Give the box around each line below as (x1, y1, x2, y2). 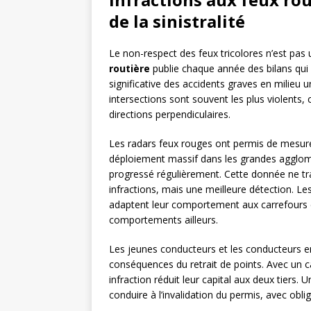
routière (109, 62, 150, 76)
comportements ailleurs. (109, 213, 218, 227)
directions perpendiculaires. (109, 108, 230, 121)
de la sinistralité (109, 10, 245, 33)
